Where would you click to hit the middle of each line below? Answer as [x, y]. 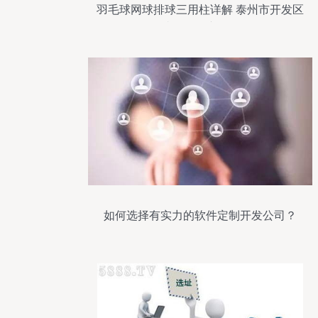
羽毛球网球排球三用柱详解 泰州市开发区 [200, 10]
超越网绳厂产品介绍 [200, 27]
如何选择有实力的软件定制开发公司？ [200, 215]
